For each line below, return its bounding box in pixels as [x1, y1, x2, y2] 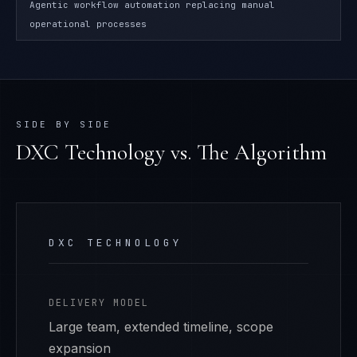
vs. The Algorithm [165, 139, 327, 166]
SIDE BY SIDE [16, 119, 112, 130]
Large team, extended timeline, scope [49, 319, 273, 335]
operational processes [29, 18, 147, 29]
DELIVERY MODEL [49, 296, 149, 309]
